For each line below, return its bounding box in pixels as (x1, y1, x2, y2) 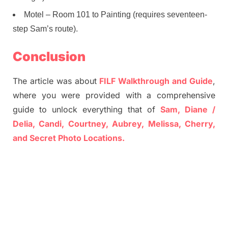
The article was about (13, 76, 100, 87)
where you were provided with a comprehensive (13, 90, 215, 101)
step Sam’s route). (13, 24, 78, 34)
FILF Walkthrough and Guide (99, 76, 213, 87)
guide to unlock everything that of (13, 104, 160, 115)
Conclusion (13, 49, 85, 65)
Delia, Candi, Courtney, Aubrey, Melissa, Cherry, (13, 119, 215, 129)
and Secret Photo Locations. (13, 133, 125, 144)
